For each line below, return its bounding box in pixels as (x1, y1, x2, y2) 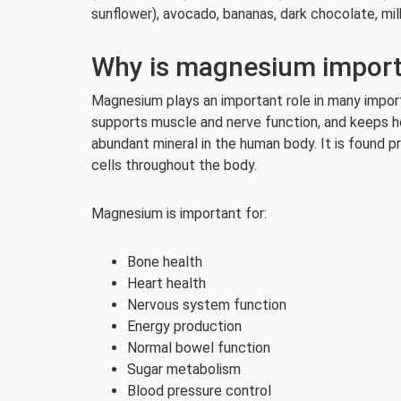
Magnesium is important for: (91, 205, 267, 222)
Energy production (127, 318, 242, 335)
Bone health (127, 253, 202, 270)
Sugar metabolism (127, 361, 241, 378)
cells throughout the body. (91, 157, 257, 174)
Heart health (127, 275, 206, 292)
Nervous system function (127, 296, 286, 313)
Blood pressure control (127, 382, 271, 399)
